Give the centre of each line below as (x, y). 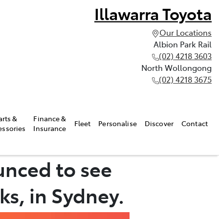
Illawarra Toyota (153, 13)
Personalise (118, 123)
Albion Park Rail (183, 44)
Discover (159, 123)
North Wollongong (176, 67)
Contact (195, 123)
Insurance (50, 128)
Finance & (50, 118)
